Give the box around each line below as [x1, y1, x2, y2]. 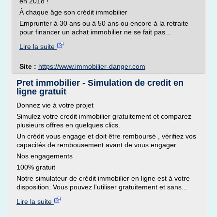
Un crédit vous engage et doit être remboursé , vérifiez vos [16, 132, 196, 140]
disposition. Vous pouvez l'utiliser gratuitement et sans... [16, 183, 187, 191]
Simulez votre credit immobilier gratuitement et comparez [16, 112, 191, 120]
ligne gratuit [16, 87, 66, 96]
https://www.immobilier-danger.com [38, 62, 145, 70]
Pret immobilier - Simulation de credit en [16, 78, 184, 88]
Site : [19, 62, 38, 70]
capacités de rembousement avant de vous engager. [16, 141, 178, 149]
